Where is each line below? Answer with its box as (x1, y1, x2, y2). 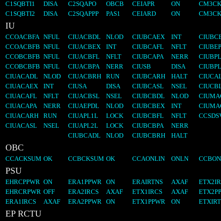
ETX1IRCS (132, 188, 162, 196)
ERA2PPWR (68, 198, 102, 206)
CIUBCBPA (132, 122, 164, 130)
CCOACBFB (5, 43, 40, 51)
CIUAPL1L (68, 112, 98, 120)
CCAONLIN (132, 155, 165, 163)
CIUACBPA (68, 63, 100, 71)
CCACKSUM (5, 155, 41, 163)
